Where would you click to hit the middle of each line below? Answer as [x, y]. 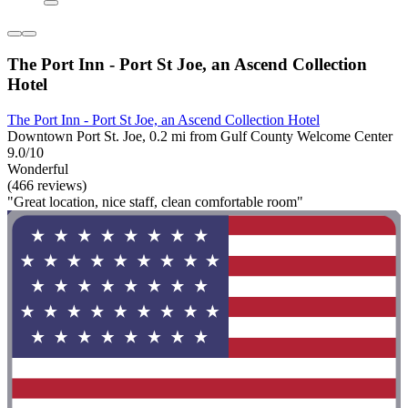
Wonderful [38, 168]
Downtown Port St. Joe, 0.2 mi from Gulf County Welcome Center [200, 136]
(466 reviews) [47, 185]
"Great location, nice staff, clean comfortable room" [155, 201]
